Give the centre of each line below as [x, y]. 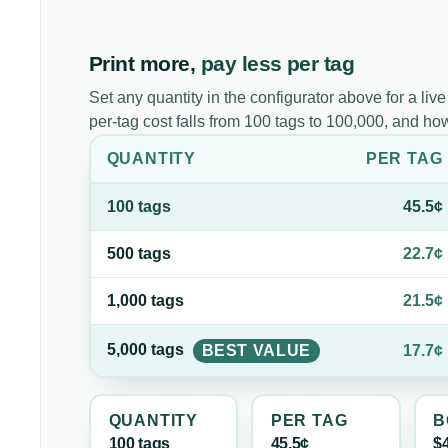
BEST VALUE [256, 350]
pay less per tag [277, 64]
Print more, [142, 64]
